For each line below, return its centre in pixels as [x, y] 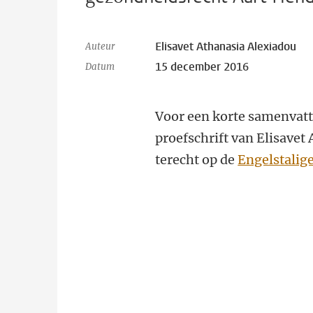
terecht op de [197, 160]
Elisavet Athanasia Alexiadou [226, 46]
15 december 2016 [202, 67]
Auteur [100, 46]
